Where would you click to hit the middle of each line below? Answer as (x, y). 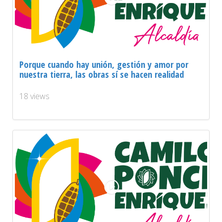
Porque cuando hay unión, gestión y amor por (104, 64)
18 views (34, 96)
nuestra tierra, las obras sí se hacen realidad (102, 74)
